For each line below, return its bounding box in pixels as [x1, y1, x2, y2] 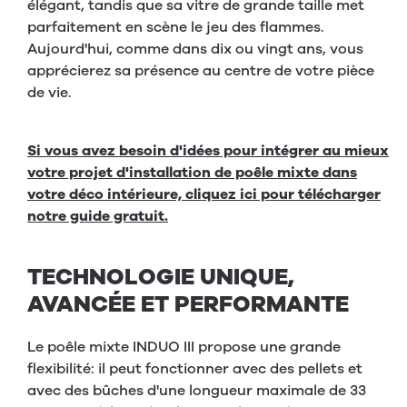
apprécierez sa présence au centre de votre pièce [27, 61, 374, 82]
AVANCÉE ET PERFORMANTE [27, 289, 349, 321]
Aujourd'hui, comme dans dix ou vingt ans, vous [27, 39, 363, 60]
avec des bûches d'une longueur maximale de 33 [27, 381, 366, 402]
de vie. [27, 83, 72, 104]
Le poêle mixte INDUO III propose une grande [27, 337, 341, 358]
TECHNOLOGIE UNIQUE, [27, 262, 294, 293]
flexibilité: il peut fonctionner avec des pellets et [27, 359, 362, 380]
